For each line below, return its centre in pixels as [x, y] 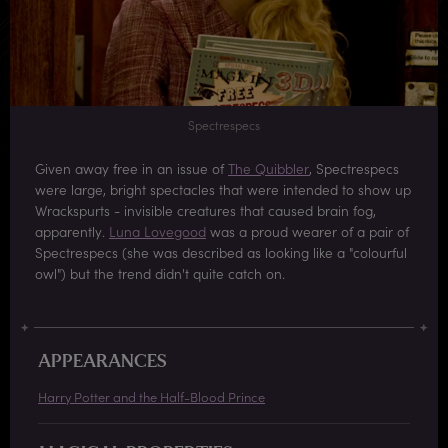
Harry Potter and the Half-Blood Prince [151, 396]
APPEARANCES [102, 362]
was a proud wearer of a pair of [307, 232]
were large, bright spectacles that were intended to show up [223, 190]
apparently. [72, 232]
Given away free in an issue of [131, 169]
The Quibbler [268, 169]
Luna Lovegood [157, 232]
